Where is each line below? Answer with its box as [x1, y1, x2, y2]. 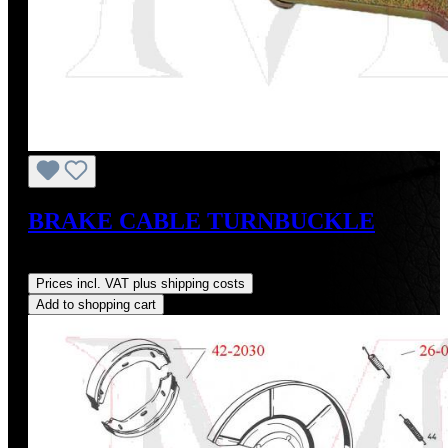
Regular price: [28, 254, 121, 272]
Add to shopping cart [36, 296, 156, 312]
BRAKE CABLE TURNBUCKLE [28, 207, 375, 234]
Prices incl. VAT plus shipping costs [36, 275, 245, 291]
